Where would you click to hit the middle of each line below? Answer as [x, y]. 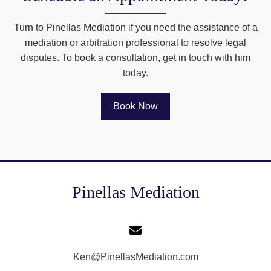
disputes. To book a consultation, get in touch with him [135, 58]
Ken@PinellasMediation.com [135, 257]
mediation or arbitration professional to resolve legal [135, 43]
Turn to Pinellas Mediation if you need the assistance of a [135, 28]
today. [135, 73]
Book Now [135, 106]
